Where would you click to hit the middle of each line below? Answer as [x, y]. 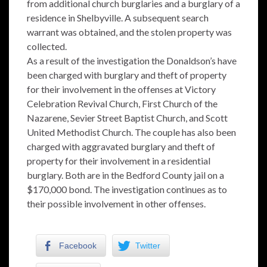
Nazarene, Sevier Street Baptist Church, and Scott [127, 118]
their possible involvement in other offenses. [116, 204]
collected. [47, 46]
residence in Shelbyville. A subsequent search [118, 18]
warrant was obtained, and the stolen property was [129, 32]
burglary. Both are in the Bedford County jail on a [125, 175]
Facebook [78, 246]
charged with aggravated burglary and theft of [121, 146]
